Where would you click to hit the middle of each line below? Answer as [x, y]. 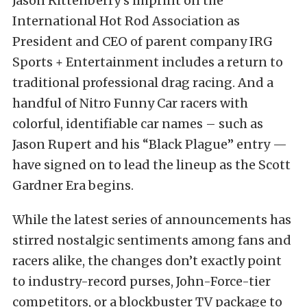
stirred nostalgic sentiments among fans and [152, 240]
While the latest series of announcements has [152, 220]
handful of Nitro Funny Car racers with [130, 103]
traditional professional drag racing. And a [143, 83]
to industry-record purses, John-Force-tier [142, 281]
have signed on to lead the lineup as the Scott [151, 165]
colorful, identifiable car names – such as [138, 124]
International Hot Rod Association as [126, 21]
